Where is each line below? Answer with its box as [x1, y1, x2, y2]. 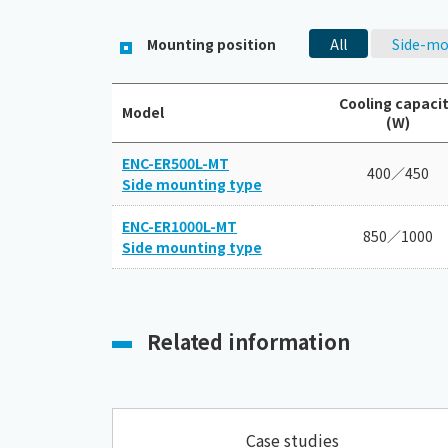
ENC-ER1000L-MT [122, 216, 237, 236]
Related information [147, 327, 350, 356]
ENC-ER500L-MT [122, 153, 229, 173]
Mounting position [147, 33, 276, 54]
